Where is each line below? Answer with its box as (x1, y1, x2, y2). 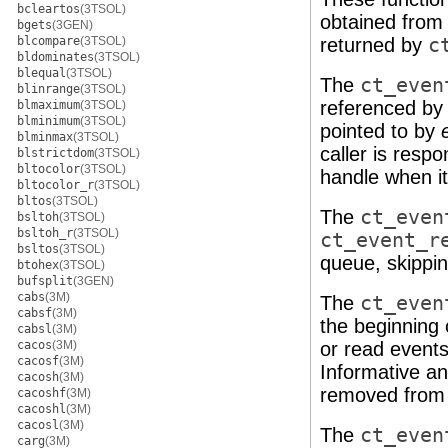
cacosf (17, 354, 59, 368)
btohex (17, 258, 59, 272)
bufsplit (17, 274, 73, 288)
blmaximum (17, 98, 80, 112)
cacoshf (17, 386, 66, 400)
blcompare (17, 34, 80, 48)
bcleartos (17, 2, 80, 16)
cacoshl (17, 402, 66, 416)
